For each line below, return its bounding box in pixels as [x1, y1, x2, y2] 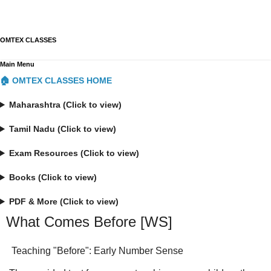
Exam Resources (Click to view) [9, 148, 140, 158]
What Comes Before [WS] [6, 214, 172, 230]
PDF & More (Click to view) [9, 197, 119, 206]
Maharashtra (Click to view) [9, 100, 122, 109]
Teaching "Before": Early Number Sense [11, 245, 183, 256]
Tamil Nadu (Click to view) [9, 124, 117, 134]
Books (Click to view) [9, 172, 97, 182]
